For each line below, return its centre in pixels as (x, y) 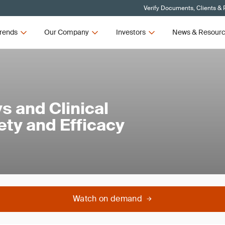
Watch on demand (107, 199)
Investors (131, 32)
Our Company (67, 32)
